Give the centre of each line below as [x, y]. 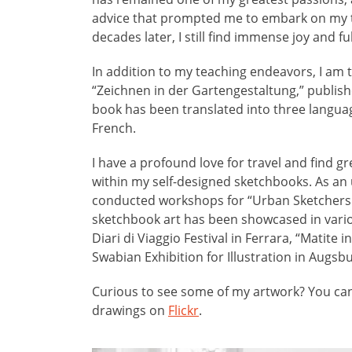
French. [114, 128]
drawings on [130, 310]
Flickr [183, 310]
